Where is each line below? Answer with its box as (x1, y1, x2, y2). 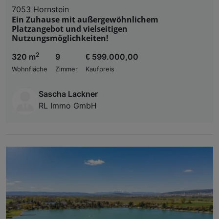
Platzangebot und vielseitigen (12, 23, 128, 34)
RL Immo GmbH (39, 100, 97, 110)
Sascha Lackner (39, 88, 98, 99)
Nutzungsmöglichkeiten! (12, 32, 109, 44)
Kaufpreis (86, 65, 114, 73)
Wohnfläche (12, 65, 47, 73)
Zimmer (55, 65, 78, 73)
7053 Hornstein (12, 4, 69, 14)
